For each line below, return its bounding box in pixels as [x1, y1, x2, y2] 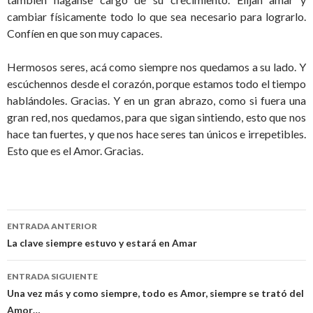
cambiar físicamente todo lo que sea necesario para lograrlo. [7, 10, 306, 24]
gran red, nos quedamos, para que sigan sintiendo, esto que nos [7, 110, 306, 124]
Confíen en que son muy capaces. [7, 27, 162, 41]
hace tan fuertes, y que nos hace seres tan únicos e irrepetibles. [7, 127, 306, 141]
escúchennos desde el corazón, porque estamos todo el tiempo [7, 77, 306, 91]
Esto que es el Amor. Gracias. [7, 144, 143, 158]
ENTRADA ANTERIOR [7, 221, 97, 232]
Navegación [7, 235, 105, 259]
